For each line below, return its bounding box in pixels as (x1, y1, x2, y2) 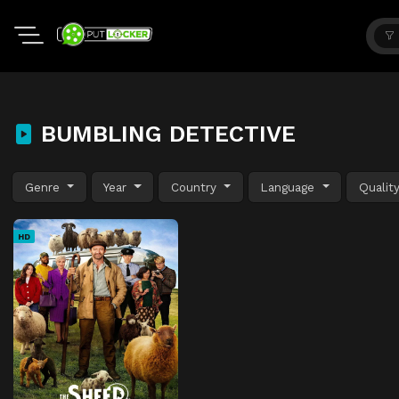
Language (260, 179, 320, 194)
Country (170, 179, 221, 194)
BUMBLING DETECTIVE (34, 120, 296, 147)
